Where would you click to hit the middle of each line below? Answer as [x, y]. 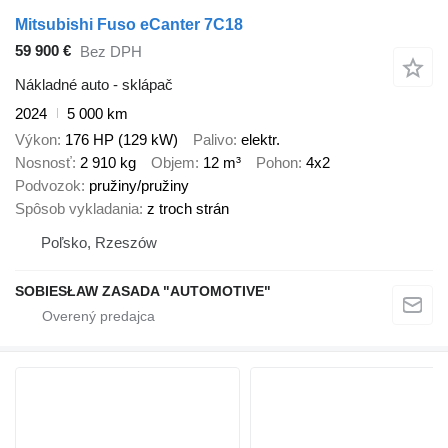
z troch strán [188, 209]
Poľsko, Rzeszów [99, 243]
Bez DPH [111, 52]
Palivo [213, 140]
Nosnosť [43, 163]
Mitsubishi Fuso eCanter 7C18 [129, 24]
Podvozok [48, 186]
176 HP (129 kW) [121, 140]
